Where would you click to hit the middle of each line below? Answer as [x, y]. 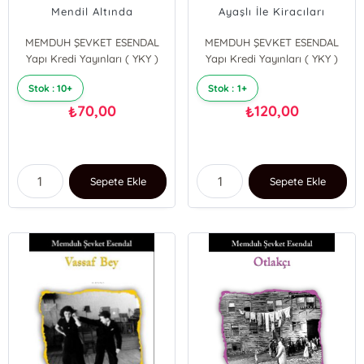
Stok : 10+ [51, 88]
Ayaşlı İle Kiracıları [272, 11]
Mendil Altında [92, 11]
